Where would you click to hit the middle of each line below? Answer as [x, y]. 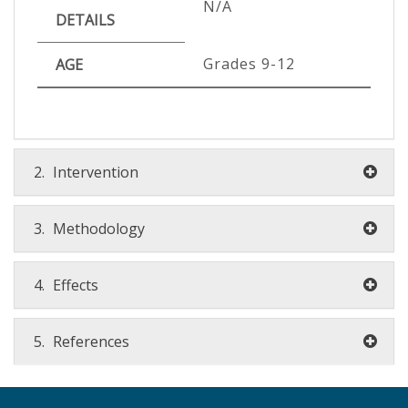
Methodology [97, 228]
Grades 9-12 [249, 63]
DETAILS [85, 20]
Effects [74, 285]
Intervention [94, 172]
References [89, 341]
